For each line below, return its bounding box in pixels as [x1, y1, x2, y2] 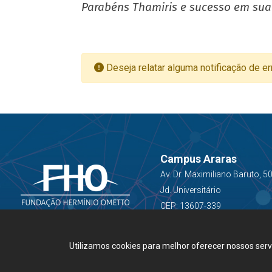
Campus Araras [160, 152, 237, 165]
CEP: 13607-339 [160, 201, 221, 211]
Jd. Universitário [160, 185, 221, 195]
